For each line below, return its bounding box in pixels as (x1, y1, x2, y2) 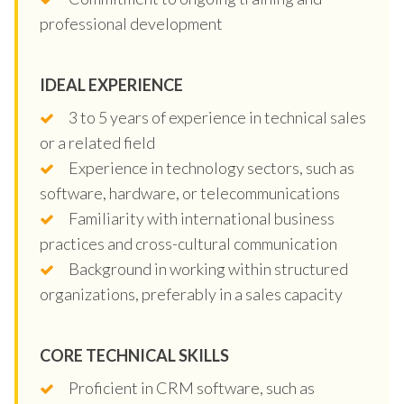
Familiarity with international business (69, 207, 335, 228)
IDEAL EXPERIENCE (40, 74, 183, 95)
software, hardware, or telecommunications (40, 182, 340, 203)
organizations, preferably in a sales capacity (40, 283, 343, 304)
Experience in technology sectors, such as (69, 157, 354, 178)
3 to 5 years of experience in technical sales (69, 106, 366, 127)
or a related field (40, 132, 155, 152)
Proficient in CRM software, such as (69, 377, 315, 398)
